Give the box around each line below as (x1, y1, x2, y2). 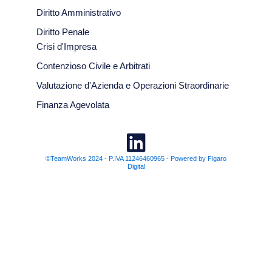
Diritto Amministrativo (36, 8, 121, 18)
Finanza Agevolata (36, 100, 109, 110)
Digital (127, 163, 145, 171)
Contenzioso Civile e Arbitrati (36, 61, 150, 72)
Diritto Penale (36, 27, 89, 38)
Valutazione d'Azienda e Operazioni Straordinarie (36, 81, 229, 91)
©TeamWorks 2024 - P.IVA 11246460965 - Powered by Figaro (46, 155, 226, 163)
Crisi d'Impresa (36, 42, 97, 52)
